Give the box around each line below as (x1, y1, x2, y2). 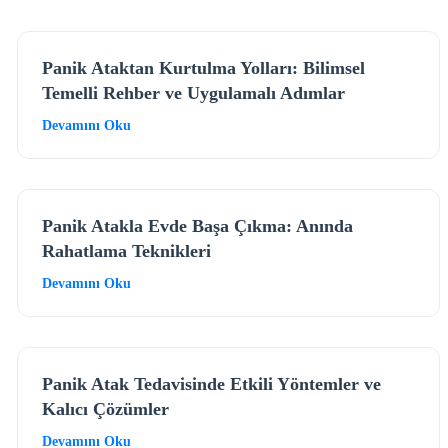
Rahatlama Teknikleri (42, 240, 212, 261)
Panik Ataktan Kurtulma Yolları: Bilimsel (42, 57, 366, 78)
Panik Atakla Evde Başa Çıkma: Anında (42, 215, 354, 236)
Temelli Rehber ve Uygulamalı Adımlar (42, 82, 346, 103)
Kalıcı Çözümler (42, 398, 170, 419)
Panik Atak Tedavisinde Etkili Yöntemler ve (42, 373, 382, 394)
